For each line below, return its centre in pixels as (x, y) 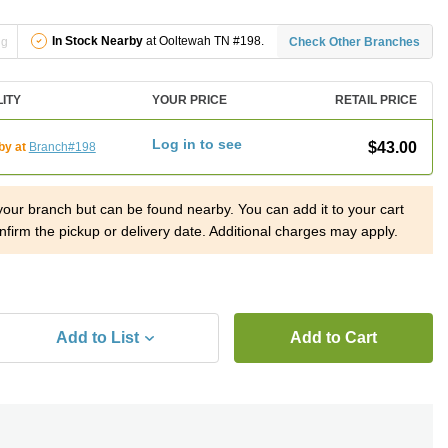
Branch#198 (62, 146)
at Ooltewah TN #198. (203, 41)
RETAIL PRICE (376, 100)
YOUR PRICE (190, 100)
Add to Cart (333, 337)
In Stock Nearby (97, 41)
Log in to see (197, 144)
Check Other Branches (355, 41)
